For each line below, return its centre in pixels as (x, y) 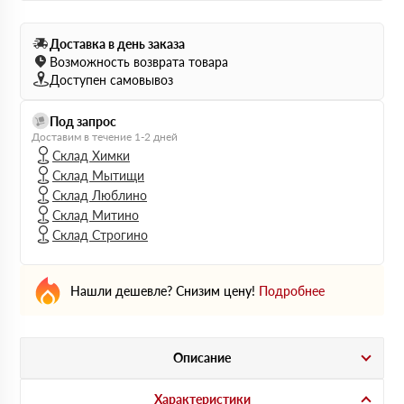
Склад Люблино (100, 195)
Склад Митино (96, 215)
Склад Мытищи (98, 175)
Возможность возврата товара (139, 61)
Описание (202, 358)
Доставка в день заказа (117, 43)
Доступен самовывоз (111, 79)
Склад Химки (91, 155)
